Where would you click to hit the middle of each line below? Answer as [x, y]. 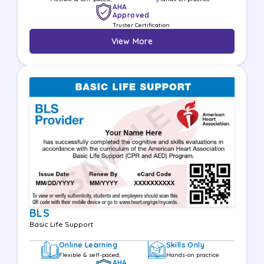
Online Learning [88, 245]
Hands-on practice [192, 255]
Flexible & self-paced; [90, 255]
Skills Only [185, 245]
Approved [131, 15]
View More [132, 41]
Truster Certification [141, 25]
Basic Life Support [61, 224]
